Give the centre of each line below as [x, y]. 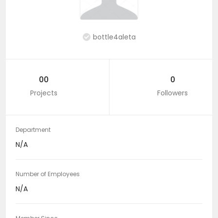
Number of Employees [48, 174]
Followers [173, 93]
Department [33, 129]
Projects [44, 93]
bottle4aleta [114, 37]
